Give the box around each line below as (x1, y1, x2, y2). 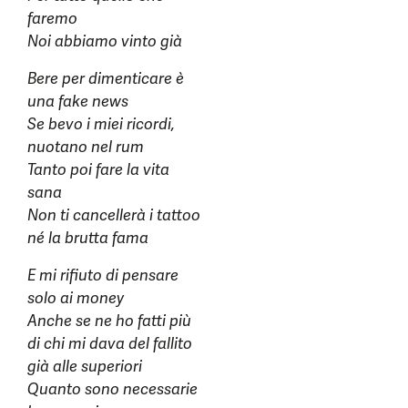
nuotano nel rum (27, 137, 144, 158)
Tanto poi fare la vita (27, 159, 169, 180)
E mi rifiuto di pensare (27, 265, 178, 286)
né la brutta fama (27, 228, 148, 249)
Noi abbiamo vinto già (27, 31, 182, 52)
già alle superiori (27, 356, 142, 377)
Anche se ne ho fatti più (27, 311, 191, 331)
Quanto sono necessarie (27, 379, 198, 400)
